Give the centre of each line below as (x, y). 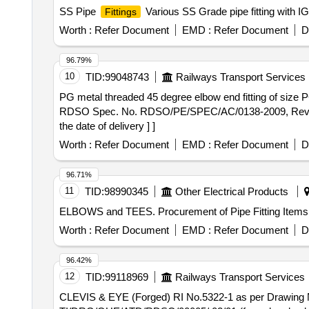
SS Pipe (79, 11)
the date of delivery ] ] (107, 126)
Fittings (120, 12)
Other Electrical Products (231, 191)
